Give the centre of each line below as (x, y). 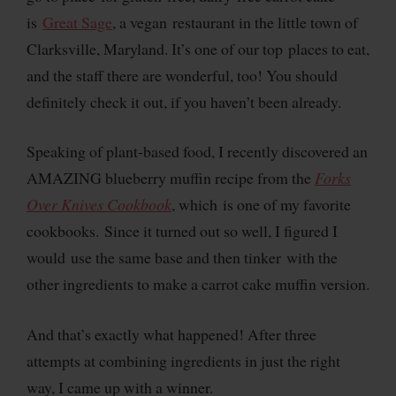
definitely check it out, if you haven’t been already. (184, 101)
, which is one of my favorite (261, 205)
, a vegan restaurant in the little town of (235, 22)
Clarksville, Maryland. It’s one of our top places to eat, (198, 48)
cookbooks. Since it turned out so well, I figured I (182, 231)
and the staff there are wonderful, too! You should (182, 75)
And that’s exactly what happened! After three (171, 335)
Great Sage (77, 22)
